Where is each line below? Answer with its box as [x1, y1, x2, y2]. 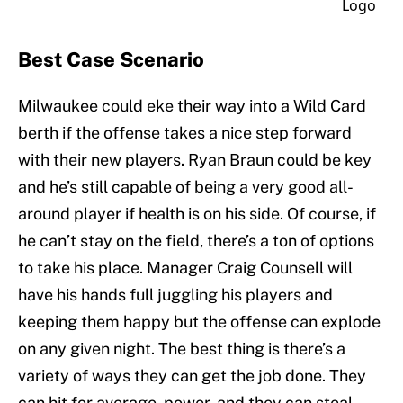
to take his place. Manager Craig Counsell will [18, 258, 353, 278]
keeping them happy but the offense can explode [18, 312, 381, 332]
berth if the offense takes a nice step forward [18, 123, 352, 143]
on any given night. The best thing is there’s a [18, 339, 345, 359]
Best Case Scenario [18, 48, 204, 72]
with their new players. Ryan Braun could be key [18, 150, 372, 170]
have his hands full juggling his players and [18, 285, 333, 305]
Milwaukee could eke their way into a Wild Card [18, 96, 366, 116]
